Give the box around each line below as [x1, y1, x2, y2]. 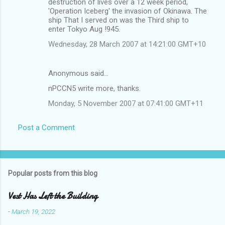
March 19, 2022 [12, 207, 55, 215]
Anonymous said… [48, 68, 108, 78]
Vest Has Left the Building [8, 189, 97, 202]
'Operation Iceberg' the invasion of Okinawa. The [48, 6, 207, 16]
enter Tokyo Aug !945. [48, 24, 120, 34]
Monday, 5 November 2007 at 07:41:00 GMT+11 [48, 98, 203, 108]
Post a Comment [18, 123, 75, 132]
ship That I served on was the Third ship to [48, 15, 189, 25]
